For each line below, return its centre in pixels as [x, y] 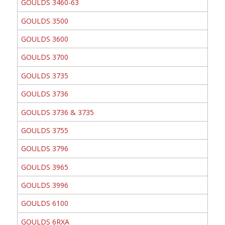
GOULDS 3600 [44, 39]
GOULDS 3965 [44, 167]
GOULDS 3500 [44, 21]
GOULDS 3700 [44, 57]
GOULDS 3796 [44, 149]
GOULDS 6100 [44, 203]
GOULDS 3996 [44, 185]
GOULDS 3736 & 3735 [57, 112]
